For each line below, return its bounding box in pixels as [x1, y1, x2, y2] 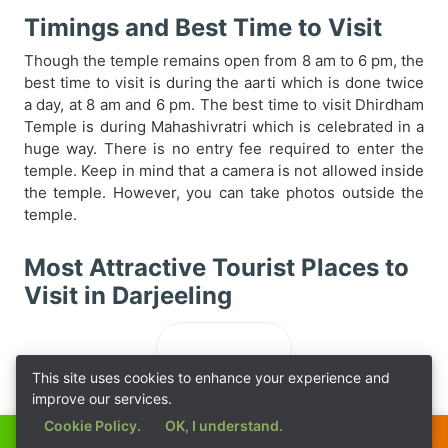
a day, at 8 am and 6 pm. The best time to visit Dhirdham [24, 95, 424, 114]
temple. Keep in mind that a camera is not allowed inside [24, 161, 424, 180]
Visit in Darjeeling [24, 281, 232, 310]
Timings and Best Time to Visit [24, 13, 382, 42]
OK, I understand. [165, 417, 283, 434]
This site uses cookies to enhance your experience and [32, 369, 390, 386]
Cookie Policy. [44, 417, 141, 434]
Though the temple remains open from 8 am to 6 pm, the [24, 51, 424, 70]
